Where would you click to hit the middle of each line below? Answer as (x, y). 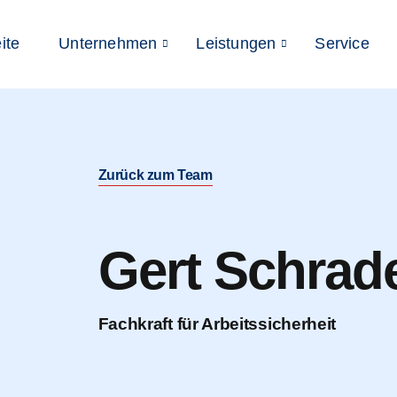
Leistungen (236, 43)
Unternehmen (108, 43)
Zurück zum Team (155, 175)
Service (342, 43)
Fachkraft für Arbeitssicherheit (217, 324)
